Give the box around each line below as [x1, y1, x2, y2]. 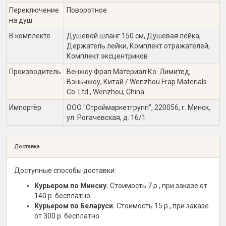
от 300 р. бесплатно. [34, 212, 101, 220]
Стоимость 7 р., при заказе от [108, 182, 207, 190]
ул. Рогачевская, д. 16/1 [67, 114, 146, 122]
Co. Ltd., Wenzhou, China [67, 88, 144, 96]
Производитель [9, 68, 61, 76]
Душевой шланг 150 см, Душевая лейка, [67, 32, 201, 40]
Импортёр [9, 103, 41, 111]
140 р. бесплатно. [34, 192, 92, 200]
